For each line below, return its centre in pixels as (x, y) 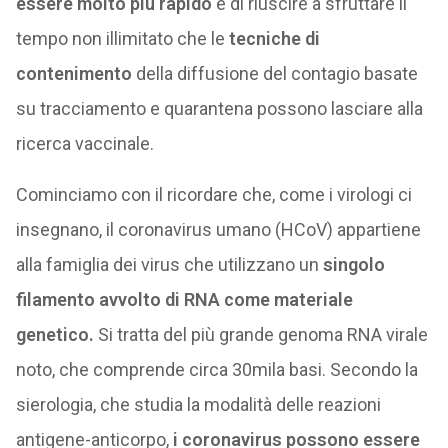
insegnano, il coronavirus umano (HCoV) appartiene (218, 229)
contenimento (73, 73)
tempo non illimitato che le (122, 38)
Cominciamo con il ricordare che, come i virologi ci (213, 194)
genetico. (54, 334)
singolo (353, 264)
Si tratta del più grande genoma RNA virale (260, 334)
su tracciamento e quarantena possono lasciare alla (219, 108)
